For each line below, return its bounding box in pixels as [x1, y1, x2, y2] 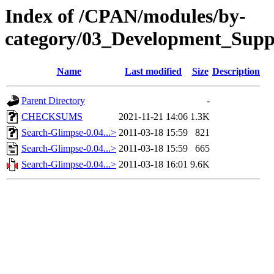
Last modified [125, 66, 182, 77]
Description [212, 66, 260, 77]
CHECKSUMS [21, 111, 83, 122]
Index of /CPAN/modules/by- [5, 5, 246, 27]
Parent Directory [21, 95, 85, 106]
